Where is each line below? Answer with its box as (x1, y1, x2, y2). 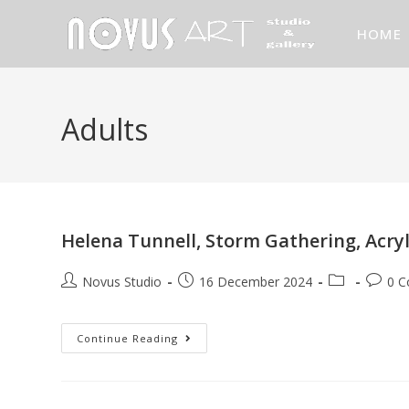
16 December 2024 (199, 273, 313, 290)
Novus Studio (82, 273, 163, 290)
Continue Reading (77, 331, 179, 345)
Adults (61, 110, 149, 149)
